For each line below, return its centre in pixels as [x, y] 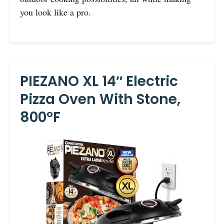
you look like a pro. [55, 12]
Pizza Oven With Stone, [100, 99]
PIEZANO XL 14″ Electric [99, 81]
